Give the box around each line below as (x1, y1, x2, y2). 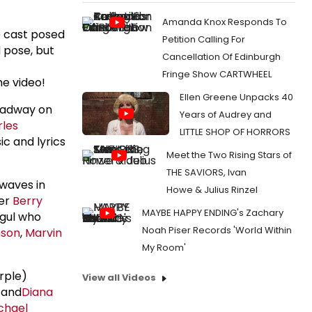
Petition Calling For (162, 32, 245, 46)
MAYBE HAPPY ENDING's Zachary (142, 205, 283, 219)
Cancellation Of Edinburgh (162, 49, 281, 63)
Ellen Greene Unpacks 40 (180, 90, 293, 104)
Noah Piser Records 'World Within (142, 223, 292, 237)
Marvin (25, 224, 62, 241)
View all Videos (82, 270, 156, 284)
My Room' (142, 240, 186, 254)
